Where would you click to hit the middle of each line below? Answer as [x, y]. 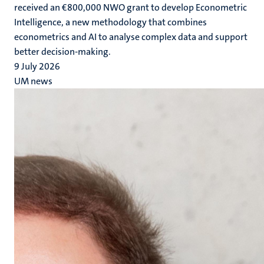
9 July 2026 [37, 66]
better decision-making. [62, 52]
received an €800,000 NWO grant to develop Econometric [131, 7]
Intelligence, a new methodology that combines [110, 22]
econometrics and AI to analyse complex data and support [131, 37]
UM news [33, 81]
